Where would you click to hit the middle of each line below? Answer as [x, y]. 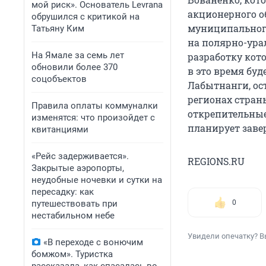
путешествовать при [75, 204]
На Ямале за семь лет [78, 55]
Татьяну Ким [58, 28]
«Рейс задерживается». [80, 156]
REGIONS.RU [216, 161]
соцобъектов [59, 79]
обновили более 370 [75, 67]
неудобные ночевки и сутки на [97, 180]
